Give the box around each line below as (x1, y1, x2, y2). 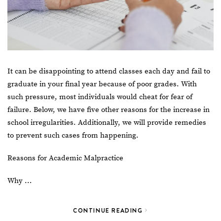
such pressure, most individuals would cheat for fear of (7, 92, 192, 102)
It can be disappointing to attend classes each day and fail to (7, 66, 210, 76)
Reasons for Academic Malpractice (7, 153, 123, 163)
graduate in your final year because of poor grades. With (7, 79, 197, 89)
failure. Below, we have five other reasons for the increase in (7, 105, 210, 114)
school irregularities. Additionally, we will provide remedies (7, 117, 206, 127)
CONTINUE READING (73, 206, 146, 215)
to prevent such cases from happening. (7, 130, 139, 140)
